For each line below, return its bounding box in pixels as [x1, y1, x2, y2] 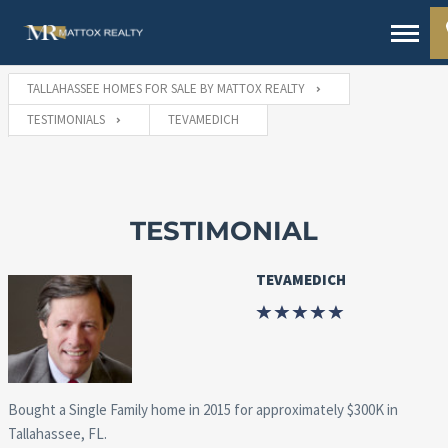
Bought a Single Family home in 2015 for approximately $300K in [7, 400, 398, 420]
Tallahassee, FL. [7, 424, 107, 444]
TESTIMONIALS [26, 110, 105, 128]
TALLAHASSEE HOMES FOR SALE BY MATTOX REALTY [26, 79, 305, 97]
